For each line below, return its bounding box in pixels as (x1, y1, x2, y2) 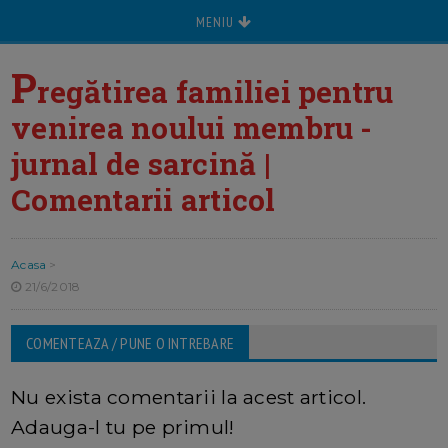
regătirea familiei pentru (37, 72, 394, 111)
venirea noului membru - (11, 108, 373, 147)
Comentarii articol (11, 180, 276, 219)
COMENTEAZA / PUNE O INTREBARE (26, 333, 235, 354)
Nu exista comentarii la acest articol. (11, 385, 367, 410)
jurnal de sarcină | (11, 144, 271, 183)
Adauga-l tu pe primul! (11, 415, 235, 440)
